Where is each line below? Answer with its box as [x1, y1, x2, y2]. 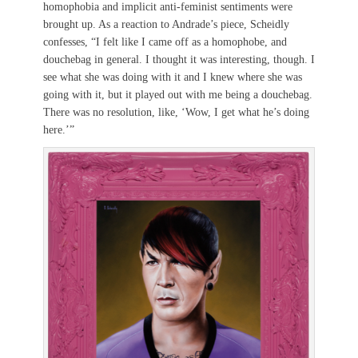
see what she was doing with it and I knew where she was [43, 71, 302, 84]
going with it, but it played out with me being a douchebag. [43, 89, 312, 101]
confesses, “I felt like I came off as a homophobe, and [43, 36, 287, 49]
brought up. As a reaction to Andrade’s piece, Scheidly [43, 18, 289, 31]
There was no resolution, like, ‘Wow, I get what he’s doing [43, 106, 309, 119]
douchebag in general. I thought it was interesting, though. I [43, 54, 315, 66]
